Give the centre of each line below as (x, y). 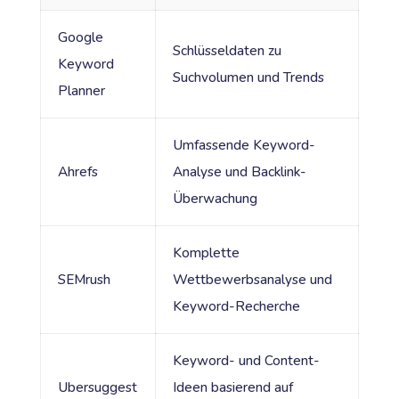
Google (80, 37)
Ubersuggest (97, 387)
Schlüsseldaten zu (227, 50)
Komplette (206, 252)
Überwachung (215, 198)
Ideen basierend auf (232, 387)
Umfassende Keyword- (244, 145)
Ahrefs (77, 171)
